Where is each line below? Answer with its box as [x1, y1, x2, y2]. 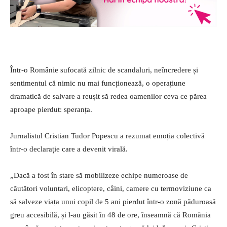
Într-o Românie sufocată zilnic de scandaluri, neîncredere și [10, 66, 198, 74]
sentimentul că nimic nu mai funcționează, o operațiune [10, 79, 185, 88]
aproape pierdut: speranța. [10, 105, 92, 114]
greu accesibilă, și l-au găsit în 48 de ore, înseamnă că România [10, 211, 211, 219]
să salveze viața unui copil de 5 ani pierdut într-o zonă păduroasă [10, 198, 216, 206]
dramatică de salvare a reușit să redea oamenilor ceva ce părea [10, 92, 207, 101]
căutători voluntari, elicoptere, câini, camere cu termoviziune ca [10, 184, 211, 193]
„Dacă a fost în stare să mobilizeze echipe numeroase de [10, 171, 188, 180]
